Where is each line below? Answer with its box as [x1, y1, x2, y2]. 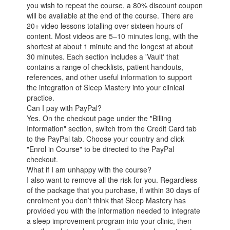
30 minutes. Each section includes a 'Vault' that [27, 51, 179, 62]
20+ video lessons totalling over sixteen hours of [27, 21, 183, 31]
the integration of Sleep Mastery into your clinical [27, 82, 185, 93]
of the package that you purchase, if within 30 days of [27, 185, 200, 196]
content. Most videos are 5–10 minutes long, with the [27, 31, 199, 42]
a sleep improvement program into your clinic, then [27, 216, 192, 226]
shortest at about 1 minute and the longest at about [27, 41, 194, 52]
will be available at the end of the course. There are [27, 10, 194, 21]
